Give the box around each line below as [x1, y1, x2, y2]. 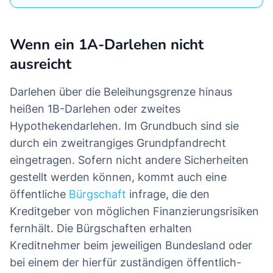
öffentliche [10, 188, 69, 201]
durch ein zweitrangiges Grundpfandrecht [10, 136, 226, 150]
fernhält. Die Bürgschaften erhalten [10, 222, 192, 235]
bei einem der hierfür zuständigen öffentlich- [10, 256, 241, 269]
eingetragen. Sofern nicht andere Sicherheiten [10, 154, 249, 167]
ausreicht [10, 54, 71, 74]
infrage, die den [126, 188, 210, 201]
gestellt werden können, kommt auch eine [10, 171, 227, 184]
